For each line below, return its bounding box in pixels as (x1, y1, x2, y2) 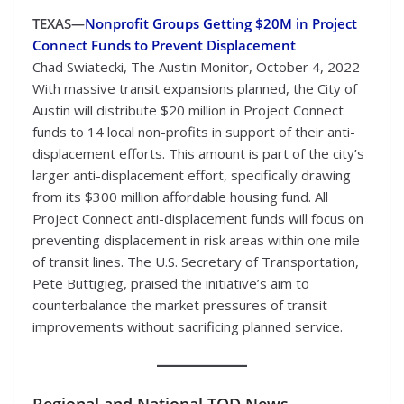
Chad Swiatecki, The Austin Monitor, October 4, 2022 (32, 57, 360, 76)
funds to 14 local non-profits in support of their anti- (32, 122, 355, 141)
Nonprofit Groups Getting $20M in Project (85, 14, 357, 32)
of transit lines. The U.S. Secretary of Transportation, (32, 252, 359, 271)
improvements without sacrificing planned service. (32, 317, 343, 335)
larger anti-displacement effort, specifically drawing (32, 165, 351, 184)
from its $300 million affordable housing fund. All (32, 187, 328, 206)
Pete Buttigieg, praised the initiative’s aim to (32, 273, 309, 292)
